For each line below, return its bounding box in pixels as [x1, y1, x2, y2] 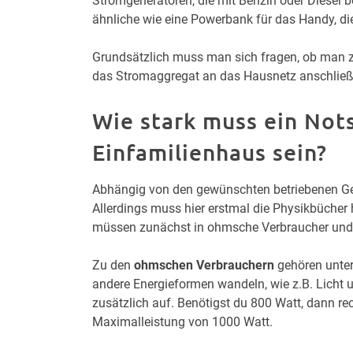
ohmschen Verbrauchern [134, 257, 274, 273]
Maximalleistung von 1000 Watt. [92, 314, 273, 329]
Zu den [92, 257, 134, 273]
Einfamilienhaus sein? [92, 138, 327, 165]
